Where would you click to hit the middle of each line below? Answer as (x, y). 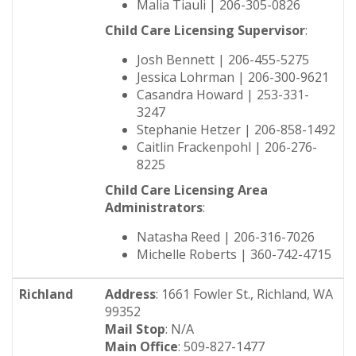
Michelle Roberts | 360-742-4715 (234, 254)
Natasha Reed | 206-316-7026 (226, 237)
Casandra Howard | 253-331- (223, 95)
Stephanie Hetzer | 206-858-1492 (236, 130)
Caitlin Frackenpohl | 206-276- (227, 147)
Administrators (154, 207)
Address (130, 294)
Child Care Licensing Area (186, 190)
